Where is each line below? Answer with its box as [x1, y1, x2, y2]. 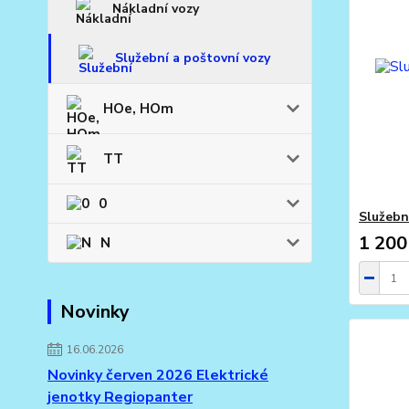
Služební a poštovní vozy [115, 49, 270, 68]
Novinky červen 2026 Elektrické [47, 365, 268, 386]
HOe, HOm [103, 100, 173, 119]
